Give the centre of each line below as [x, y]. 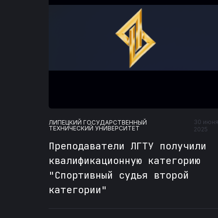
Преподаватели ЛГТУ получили [127, 146]
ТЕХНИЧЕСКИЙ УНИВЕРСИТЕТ [94, 128]
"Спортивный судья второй [119, 175]
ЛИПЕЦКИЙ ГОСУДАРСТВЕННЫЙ [98, 122]
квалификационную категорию [125, 160]
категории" [78, 190]
